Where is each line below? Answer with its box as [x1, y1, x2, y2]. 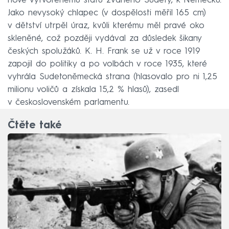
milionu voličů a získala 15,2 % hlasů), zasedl [8, 85, 179, 94]
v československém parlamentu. [8, 98, 129, 107]
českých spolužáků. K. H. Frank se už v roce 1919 [8, 47, 200, 56]
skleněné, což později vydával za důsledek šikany [8, 34, 201, 43]
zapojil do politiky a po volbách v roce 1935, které [8, 59, 207, 68]
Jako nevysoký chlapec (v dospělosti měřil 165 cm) [8, 8, 206, 17]
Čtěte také [8, 120, 61, 131]
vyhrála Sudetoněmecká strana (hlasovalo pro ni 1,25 [8, 72, 217, 81]
